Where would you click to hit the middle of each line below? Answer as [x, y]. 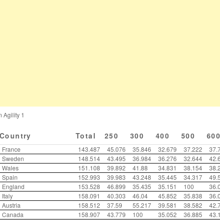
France [11, 149]
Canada [13, 214]
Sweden [13, 158]
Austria [11, 205]
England [13, 186]
